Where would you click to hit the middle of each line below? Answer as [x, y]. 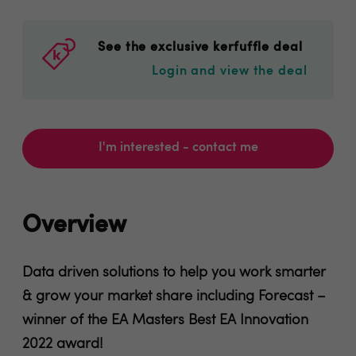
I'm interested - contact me [178, 148]
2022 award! [63, 344]
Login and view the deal [230, 72]
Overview [74, 226]
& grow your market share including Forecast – [174, 296]
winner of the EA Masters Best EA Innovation [165, 320]
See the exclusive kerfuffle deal [204, 48]
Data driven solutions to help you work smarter [174, 273]
